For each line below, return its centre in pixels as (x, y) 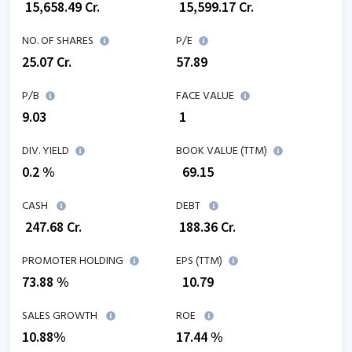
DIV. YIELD (46, 151)
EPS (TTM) (199, 261)
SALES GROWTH (60, 316)
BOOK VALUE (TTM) (222, 151)
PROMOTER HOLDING (73, 261)
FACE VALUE (205, 96)
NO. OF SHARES (58, 41)
